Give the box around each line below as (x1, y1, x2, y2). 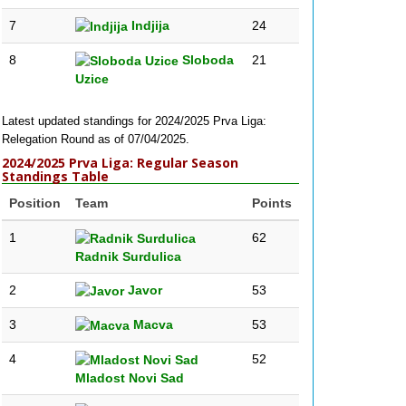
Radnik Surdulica (75, 249, 181, 265)
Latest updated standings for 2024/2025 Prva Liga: (2, 114, 266, 128)
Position (9, 196, 61, 210)
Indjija (128, 18, 169, 33)
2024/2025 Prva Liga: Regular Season (2, 154, 238, 171)
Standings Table (2, 168, 109, 185)
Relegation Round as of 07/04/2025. (2, 132, 189, 146)
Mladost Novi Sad (75, 371, 184, 386)
